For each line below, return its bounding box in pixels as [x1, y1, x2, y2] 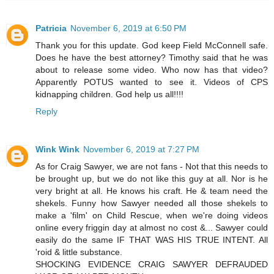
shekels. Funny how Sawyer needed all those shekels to [35, 198, 268, 209]
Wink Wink [35, 144, 80, 155]
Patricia [35, 23, 67, 34]
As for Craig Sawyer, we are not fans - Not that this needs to [35, 161, 268, 172]
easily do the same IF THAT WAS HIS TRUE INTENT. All [35, 235, 268, 245]
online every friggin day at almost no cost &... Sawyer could [35, 223, 268, 233]
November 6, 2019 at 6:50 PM [70, 23, 187, 34]
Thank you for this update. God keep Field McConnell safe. [35, 40, 268, 51]
